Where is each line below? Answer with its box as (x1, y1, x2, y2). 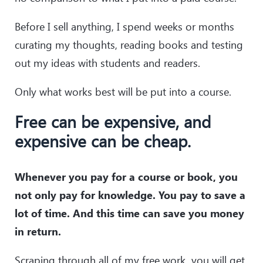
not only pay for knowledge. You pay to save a (15, 188, 245, 203)
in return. (15, 224, 61, 239)
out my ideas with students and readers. (15, 56, 200, 70)
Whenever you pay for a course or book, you (15, 170, 238, 184)
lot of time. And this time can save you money (15, 206, 244, 221)
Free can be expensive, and (15, 110, 211, 133)
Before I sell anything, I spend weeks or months (15, 19, 234, 34)
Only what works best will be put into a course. (15, 85, 231, 99)
